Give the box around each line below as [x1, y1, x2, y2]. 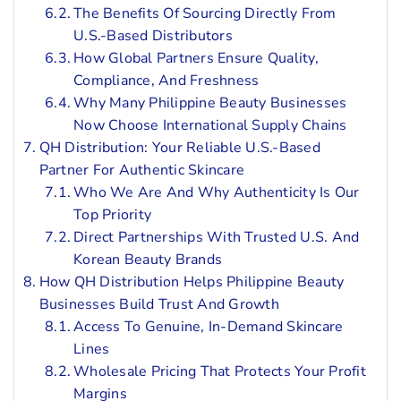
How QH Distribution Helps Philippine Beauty [38, 271, 345, 292]
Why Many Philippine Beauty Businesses [73, 92, 347, 113]
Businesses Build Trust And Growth [38, 294, 279, 314]
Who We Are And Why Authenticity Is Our [73, 182, 360, 202]
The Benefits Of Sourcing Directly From [73, 3, 337, 23]
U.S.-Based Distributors [73, 25, 233, 46]
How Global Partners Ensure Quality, [73, 47, 319, 68]
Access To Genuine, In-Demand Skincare [73, 316, 344, 337]
